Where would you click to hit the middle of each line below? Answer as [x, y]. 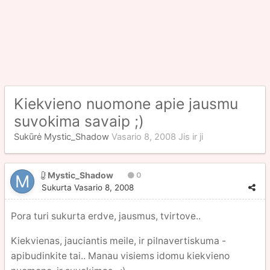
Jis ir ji [191, 137]
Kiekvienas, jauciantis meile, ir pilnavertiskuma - [118, 240]
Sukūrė [29, 137]
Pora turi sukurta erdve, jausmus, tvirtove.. [106, 216]
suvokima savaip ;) [79, 121]
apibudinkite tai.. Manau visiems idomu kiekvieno [120, 256]
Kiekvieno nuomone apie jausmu [126, 104]
